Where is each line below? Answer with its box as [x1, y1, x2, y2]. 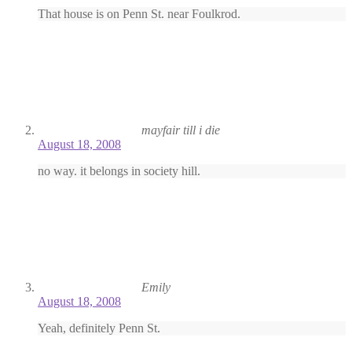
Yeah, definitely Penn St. [38, 321, 160, 335]
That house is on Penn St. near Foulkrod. [38, 7, 240, 21]
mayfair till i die [141, 123, 220, 137]
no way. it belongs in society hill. [38, 164, 200, 178]
